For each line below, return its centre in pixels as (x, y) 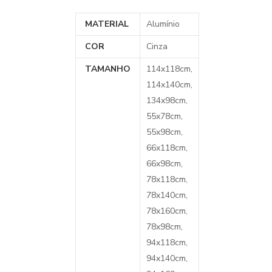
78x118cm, (167, 179)
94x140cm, (167, 258)
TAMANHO (107, 69)
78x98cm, (164, 227)
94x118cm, (167, 243)
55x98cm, (164, 132)
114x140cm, (169, 85)
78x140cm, (167, 195)
